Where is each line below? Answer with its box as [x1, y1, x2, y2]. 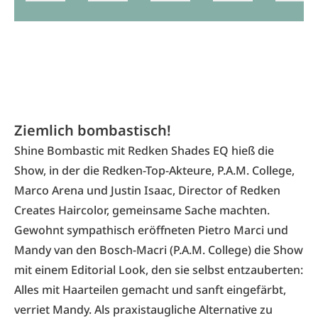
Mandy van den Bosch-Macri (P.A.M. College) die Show [14, 242, 303, 258]
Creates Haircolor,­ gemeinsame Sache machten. [14, 202, 270, 218]
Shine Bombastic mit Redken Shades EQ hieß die [14, 143, 274, 158]
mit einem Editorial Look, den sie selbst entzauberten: [14, 262, 303, 278]
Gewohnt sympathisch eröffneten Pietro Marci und [14, 222, 288, 238]
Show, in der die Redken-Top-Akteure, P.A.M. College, [14, 163, 295, 178]
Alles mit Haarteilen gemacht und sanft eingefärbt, [14, 282, 286, 297]
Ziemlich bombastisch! [14, 121, 171, 140]
